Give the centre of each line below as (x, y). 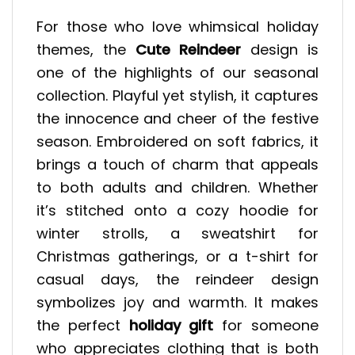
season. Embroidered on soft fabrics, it (177, 141)
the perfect (83, 325)
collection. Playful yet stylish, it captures (177, 95)
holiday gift (171, 325)
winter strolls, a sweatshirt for (177, 233)
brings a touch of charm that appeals (177, 164)
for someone (266, 325)
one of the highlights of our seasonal (177, 72)
